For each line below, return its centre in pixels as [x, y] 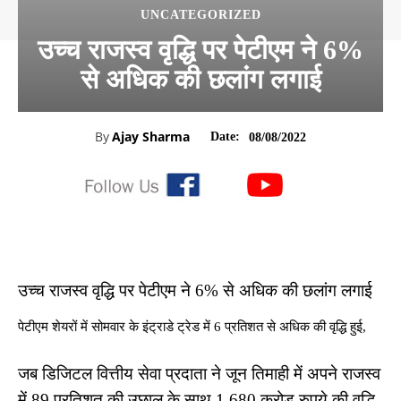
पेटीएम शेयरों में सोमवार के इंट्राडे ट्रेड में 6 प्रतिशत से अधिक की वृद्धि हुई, [192, 327]
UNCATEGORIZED [200, 15]
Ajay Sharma [151, 137]
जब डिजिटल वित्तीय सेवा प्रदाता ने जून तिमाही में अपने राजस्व [199, 374]
